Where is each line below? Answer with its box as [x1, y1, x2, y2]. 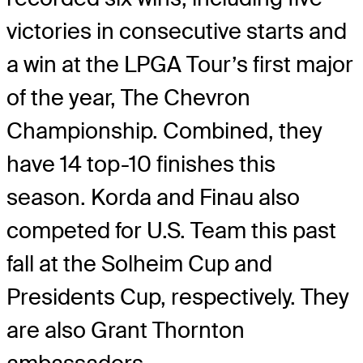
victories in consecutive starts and [6, 17, 347, 46]
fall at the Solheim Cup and [6, 250, 272, 279]
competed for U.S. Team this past [6, 216, 336, 246]
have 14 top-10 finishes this [6, 150, 275, 179]
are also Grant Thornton [6, 316, 245, 345]
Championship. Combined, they [6, 117, 322, 146]
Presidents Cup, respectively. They [6, 283, 349, 312]
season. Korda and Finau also [6, 183, 300, 212]
